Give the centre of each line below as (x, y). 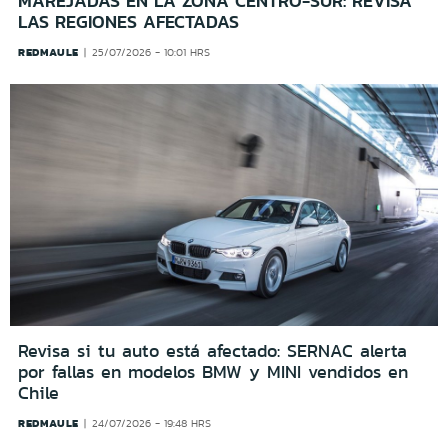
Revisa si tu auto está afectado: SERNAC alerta (212, 350)
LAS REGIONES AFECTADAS (128, 22)
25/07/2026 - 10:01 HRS (151, 53)
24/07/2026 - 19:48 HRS (152, 423)
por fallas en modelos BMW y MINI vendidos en (213, 371)
